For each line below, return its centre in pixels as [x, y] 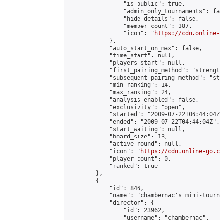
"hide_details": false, [134, 19]
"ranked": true [113, 166]
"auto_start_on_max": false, [135, 48]
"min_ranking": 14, [120, 85]
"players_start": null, [127, 63]
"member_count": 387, [130, 26]
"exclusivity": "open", [127, 107]
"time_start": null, [122, 55]
